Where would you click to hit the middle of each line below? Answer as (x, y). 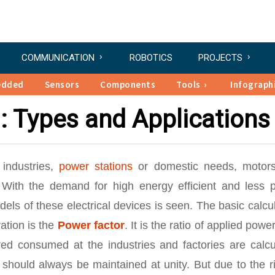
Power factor (91, 225)
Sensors (62, 84)
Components (128, 84)
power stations (96, 166)
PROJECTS (220, 58)
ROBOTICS (151, 58)
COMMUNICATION (58, 58)
